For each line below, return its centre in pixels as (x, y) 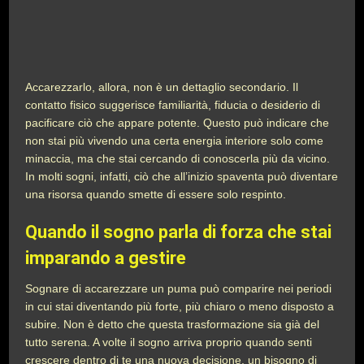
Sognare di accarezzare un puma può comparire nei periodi (179, 288)
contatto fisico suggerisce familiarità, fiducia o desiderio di (173, 105)
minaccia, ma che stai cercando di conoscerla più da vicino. (178, 158)
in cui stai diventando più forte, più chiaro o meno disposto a (180, 306)
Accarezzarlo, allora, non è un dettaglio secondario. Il (162, 87)
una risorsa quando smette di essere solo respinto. (158, 194)
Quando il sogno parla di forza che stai (179, 232)
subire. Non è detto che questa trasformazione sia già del (173, 324)
